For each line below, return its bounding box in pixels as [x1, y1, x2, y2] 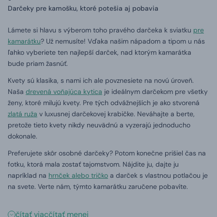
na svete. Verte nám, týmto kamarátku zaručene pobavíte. [8, 182, 188, 191]
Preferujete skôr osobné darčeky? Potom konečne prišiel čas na [8, 148, 206, 157]
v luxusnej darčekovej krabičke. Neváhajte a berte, [37, 109, 195, 118]
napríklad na [8, 170, 48, 180]
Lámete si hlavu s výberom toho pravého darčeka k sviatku [8, 25, 193, 34]
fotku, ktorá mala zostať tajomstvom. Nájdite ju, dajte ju [8, 159, 179, 169]
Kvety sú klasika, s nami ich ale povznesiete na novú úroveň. [8, 76, 194, 85]
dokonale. [8, 131, 37, 140]
